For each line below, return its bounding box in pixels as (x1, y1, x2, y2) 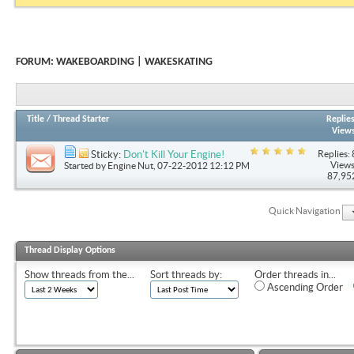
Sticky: (91, 148, 123, 160)
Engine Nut (107, 160, 153, 171)
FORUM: (16, 56, 56, 68)
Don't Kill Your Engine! (123, 148, 224, 160)
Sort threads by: (150, 269, 222, 281)
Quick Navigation (269, 205, 341, 217)
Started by (64, 160, 107, 171)
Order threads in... (254, 269, 336, 281)
